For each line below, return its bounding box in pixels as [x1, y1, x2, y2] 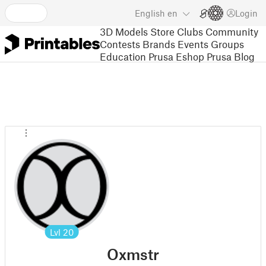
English [135, 8, 165, 18]
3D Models [100, 25, 148, 37]
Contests [100, 37, 140, 50]
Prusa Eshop [148, 50, 204, 62]
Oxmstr [107, 245, 159, 263]
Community [205, 25, 258, 37]
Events [178, 37, 208, 50]
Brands [142, 37, 175, 50]
